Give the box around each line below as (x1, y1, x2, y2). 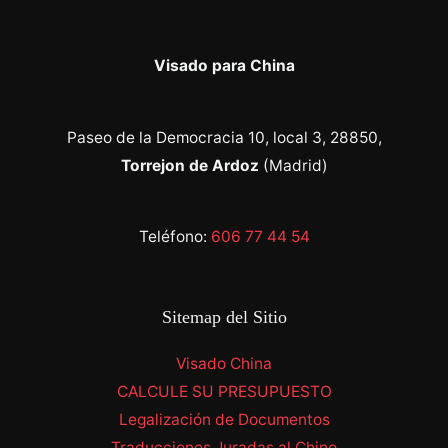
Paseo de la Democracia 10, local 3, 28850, (66, 127, 382, 147)
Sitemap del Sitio (161, 307, 287, 328)
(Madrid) (258, 155, 328, 175)
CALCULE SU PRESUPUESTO (116, 381, 332, 401)
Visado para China (153, 56, 295, 76)
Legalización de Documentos (118, 409, 330, 429)
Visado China (176, 353, 272, 373)
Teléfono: (138, 227, 211, 247)
